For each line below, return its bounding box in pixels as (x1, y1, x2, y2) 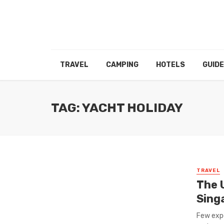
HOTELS (155, 60, 185, 69)
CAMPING (105, 60, 138, 69)
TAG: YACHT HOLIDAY (51, 100, 183, 115)
